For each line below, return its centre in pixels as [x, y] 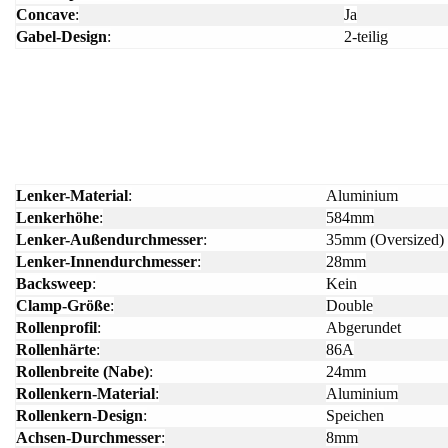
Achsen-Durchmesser [88, 437]
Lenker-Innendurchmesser [106, 261]
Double [349, 305]
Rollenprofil [56, 327]
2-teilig [366, 37]
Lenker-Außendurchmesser [109, 239]
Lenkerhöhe [57, 217]
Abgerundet [363, 327]
